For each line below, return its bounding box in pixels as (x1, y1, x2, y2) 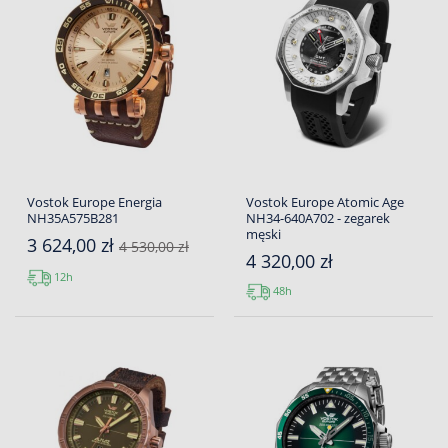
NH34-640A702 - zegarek (246, 209, 390, 228)
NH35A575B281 (27, 209, 119, 228)
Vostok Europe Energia (27, 193, 162, 212)
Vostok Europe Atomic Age (246, 193, 404, 212)
